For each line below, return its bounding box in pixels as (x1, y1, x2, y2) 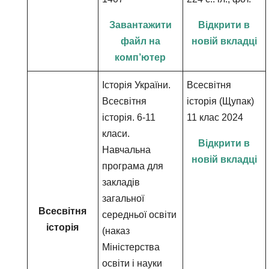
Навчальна (102, 145, 151, 155)
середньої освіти (102, 210, 177, 220)
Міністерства (102, 242, 160, 252)
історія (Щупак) (187, 96, 255, 106)
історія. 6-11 (102, 112, 156, 122)
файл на (120, 36, 160, 46)
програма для (102, 161, 164, 171)
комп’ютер (115, 52, 166, 62)
